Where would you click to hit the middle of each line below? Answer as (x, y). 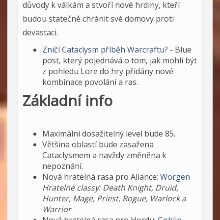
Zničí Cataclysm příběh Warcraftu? (105, 49)
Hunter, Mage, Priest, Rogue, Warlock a (114, 198)
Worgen (175, 177)
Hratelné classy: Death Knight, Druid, (110, 187)
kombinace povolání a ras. (90, 82)
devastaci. (40, 32)
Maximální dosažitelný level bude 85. (109, 133)
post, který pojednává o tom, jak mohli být (120, 60)
